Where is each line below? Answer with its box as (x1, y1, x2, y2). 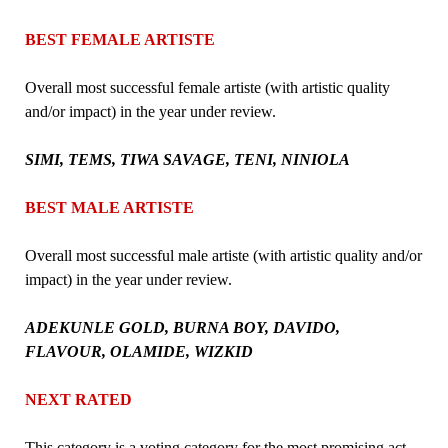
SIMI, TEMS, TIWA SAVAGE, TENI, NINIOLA (24, 150, 350, 168)
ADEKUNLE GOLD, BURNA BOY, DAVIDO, (24, 318, 340, 336)
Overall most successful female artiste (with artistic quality (24, 78, 390, 96)
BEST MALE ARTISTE (24, 198, 194, 216)
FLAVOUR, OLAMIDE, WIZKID (24, 342, 253, 360)
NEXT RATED (24, 390, 132, 408)
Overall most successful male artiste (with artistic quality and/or (24, 246, 422, 264)
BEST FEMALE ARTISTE (24, 30, 215, 48)
